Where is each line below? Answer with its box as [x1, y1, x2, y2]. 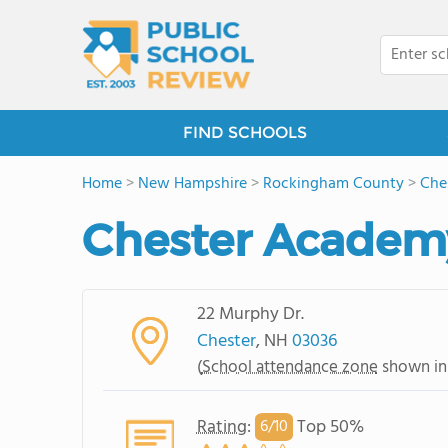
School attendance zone [201, 353, 378, 381]
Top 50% [292, 412, 364, 442]
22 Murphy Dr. [196, 299, 304, 329]
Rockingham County [263, 171, 404, 197]
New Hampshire [138, 171, 247, 197]
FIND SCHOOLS [183, 123, 307, 142]
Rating [196, 412, 247, 442]
